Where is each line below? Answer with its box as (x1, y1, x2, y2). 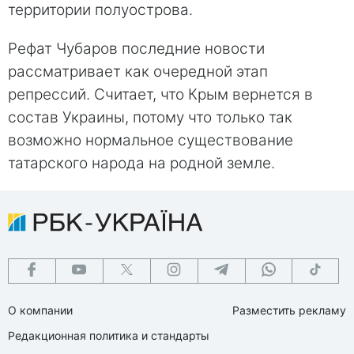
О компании (8, 303, 73, 317)
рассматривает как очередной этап (8, 62, 268, 81)
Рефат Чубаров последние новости (8, 39, 265, 58)
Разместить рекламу (232, 303, 346, 317)
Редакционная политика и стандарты (8, 328, 209, 342)
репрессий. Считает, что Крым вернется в (8, 85, 313, 104)
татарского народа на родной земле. (8, 153, 275, 172)
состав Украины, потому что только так (8, 107, 292, 126)
